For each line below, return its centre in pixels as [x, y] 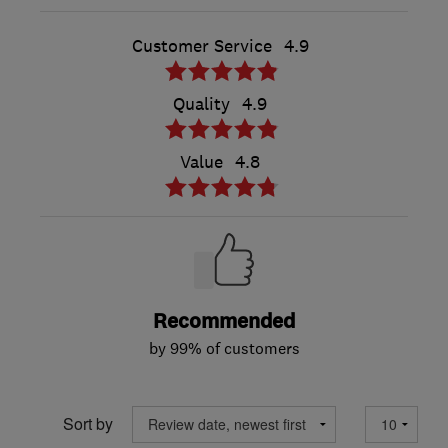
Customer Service [201, 45]
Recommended [224, 321]
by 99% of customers [224, 347]
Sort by [88, 424]
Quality [201, 103]
